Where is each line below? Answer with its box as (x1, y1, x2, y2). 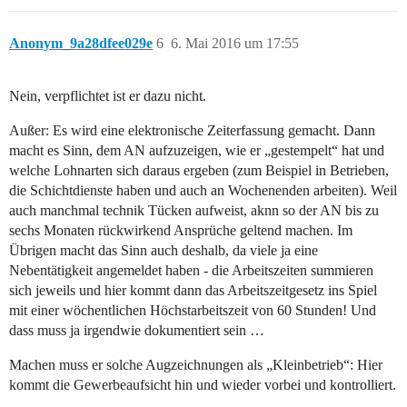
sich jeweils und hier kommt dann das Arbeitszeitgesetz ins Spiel (9, 283, 377, 299)
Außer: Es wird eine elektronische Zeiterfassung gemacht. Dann (9, 123, 375, 139)
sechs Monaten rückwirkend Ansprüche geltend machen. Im (9, 223, 352, 239)
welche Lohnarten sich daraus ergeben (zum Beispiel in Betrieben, (9, 163, 389, 179)
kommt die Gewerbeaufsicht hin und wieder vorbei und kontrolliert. (9, 377, 396, 393)
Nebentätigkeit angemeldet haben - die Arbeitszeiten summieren (9, 263, 373, 279)
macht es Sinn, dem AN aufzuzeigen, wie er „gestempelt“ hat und (9, 143, 384, 159)
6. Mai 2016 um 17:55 (171, 35, 299, 52)
